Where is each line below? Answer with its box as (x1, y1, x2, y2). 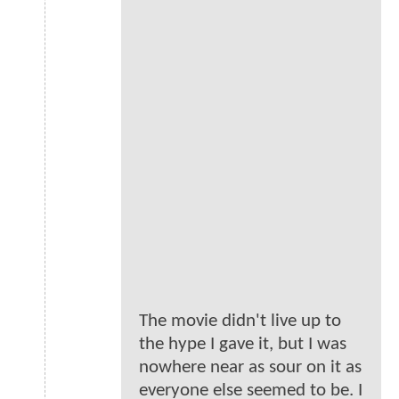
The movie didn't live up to (139, 312, 341, 331)
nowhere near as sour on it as (139, 358, 362, 378)
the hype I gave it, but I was (139, 335, 346, 354)
